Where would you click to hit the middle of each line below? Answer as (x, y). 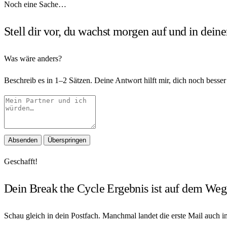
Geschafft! (21, 161)
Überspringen (67, 140)
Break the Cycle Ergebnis (89, 188)
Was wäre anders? (33, 58)
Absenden (23, 140)
